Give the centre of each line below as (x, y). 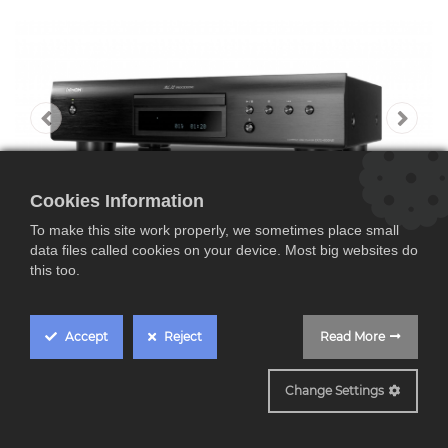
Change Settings (334, 390)
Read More (352, 336)
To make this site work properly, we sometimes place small (214, 230)
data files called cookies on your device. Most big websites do (224, 250)
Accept (85, 336)
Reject (181, 336)
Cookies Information (117, 201)
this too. (55, 270)
